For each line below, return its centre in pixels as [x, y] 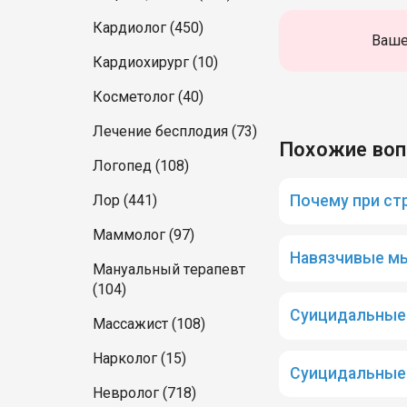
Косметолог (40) [148, 97]
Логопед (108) [141, 166]
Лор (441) [125, 200]
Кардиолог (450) [148, 28]
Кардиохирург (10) [155, 62]
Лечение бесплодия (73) [175, 131]
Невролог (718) [144, 393]
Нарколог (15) [139, 358]
